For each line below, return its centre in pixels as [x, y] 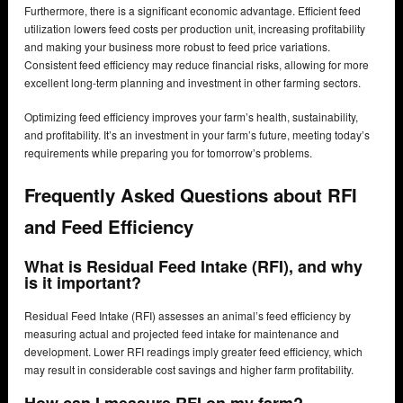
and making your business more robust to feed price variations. [177, 47]
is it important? [85, 283]
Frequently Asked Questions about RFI [191, 194]
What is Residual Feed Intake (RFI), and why [193, 267]
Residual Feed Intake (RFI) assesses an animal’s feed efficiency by [188, 316]
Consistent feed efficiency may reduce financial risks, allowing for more [197, 65]
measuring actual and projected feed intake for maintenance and [182, 334]
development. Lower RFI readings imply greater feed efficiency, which [193, 352]
